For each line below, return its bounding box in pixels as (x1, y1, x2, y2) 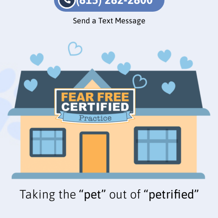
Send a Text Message (73, 16, 145, 25)
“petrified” (143, 187, 199, 201)
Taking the (19, 187, 76, 201)
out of (106, 187, 144, 201)
